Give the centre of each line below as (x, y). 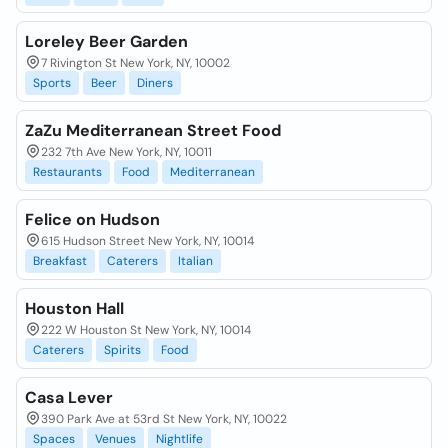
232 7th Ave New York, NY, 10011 (126, 152)
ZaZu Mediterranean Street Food (153, 130)
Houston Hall (74, 308)
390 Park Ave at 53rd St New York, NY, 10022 (164, 419)
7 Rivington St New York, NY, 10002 (135, 63)
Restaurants (67, 172)
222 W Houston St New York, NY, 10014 (146, 330)
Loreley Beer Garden (106, 41)
